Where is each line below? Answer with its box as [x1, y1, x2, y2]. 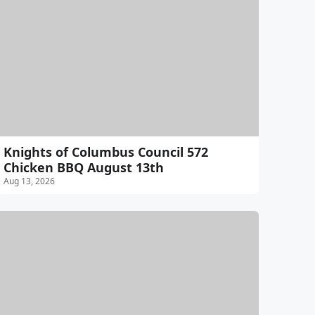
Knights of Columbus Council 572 [3, 143, 208, 160]
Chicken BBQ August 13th [3, 158, 164, 176]
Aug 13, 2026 [3, 174, 55, 187]
